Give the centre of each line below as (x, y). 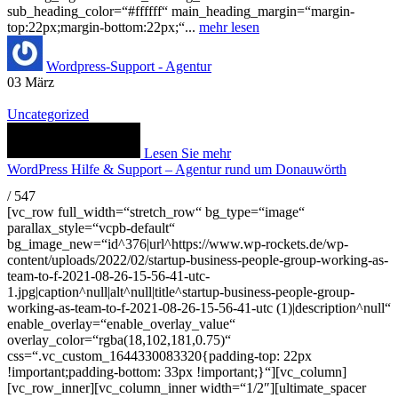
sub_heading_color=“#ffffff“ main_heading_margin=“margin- (181, 12)
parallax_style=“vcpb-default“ (91, 227)
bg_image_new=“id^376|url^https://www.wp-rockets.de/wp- (178, 243)
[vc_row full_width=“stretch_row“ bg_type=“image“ (156, 211)
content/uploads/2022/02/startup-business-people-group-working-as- (198, 259)
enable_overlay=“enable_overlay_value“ (121, 323)
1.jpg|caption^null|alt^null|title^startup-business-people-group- (181, 291)
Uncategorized (48, 115)
